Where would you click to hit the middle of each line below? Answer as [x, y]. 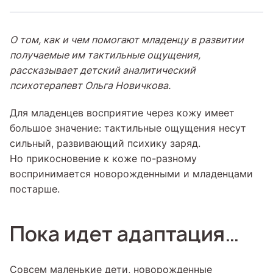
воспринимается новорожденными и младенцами [131, 174]
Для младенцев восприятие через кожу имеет [122, 113]
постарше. [35, 189]
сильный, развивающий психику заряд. [105, 143]
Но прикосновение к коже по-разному [103, 158]
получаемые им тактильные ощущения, [105, 55]
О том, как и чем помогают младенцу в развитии [127, 40]
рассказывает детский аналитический [103, 70]
